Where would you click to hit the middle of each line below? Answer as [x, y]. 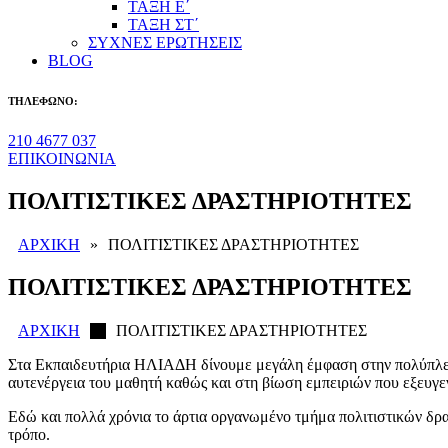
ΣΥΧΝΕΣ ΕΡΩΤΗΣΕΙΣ [165, 42]
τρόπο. [29, 435]
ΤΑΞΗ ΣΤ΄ [163, 24]
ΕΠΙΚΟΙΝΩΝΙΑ [62, 158]
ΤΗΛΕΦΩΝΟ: [43, 100]
